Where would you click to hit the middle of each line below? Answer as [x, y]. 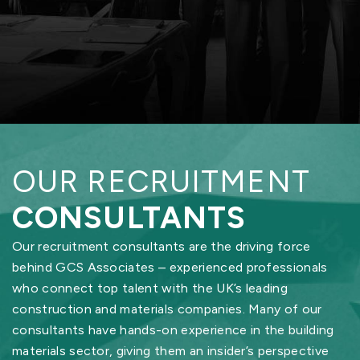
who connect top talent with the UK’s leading [150, 288]
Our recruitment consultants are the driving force [162, 246]
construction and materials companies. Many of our [167, 309]
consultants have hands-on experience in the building [173, 330]
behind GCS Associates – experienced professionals [170, 267]
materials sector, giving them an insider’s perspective [171, 351]
